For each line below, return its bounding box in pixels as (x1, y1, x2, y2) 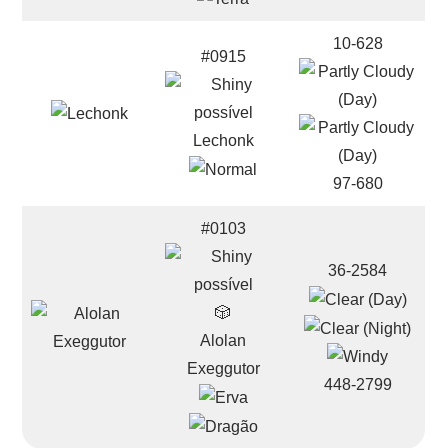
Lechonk (192, 132, 254, 149)
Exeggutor (186, 360, 260, 377)
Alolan (200, 332, 247, 349)
